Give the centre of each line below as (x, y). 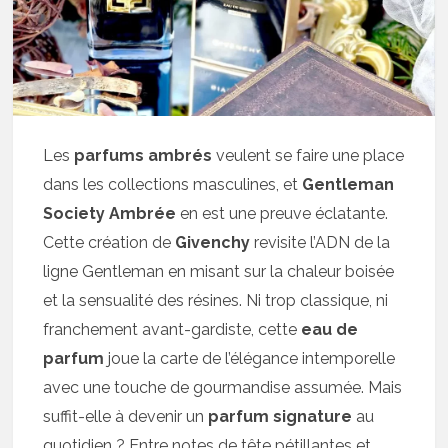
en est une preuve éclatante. (282, 214)
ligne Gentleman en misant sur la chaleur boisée (219, 272)
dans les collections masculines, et (173, 185)
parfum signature (280, 417)
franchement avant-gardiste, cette (172, 330)
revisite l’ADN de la (320, 243)
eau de (330, 330)
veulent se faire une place (308, 156)
